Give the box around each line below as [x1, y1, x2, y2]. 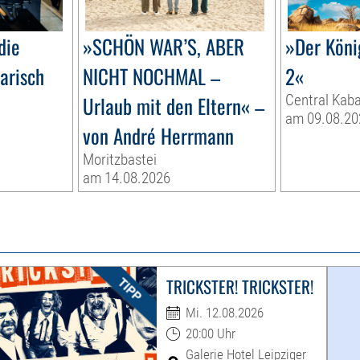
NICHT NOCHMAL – [83, 61, 221, 92]
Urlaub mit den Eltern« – [83, 91, 265, 121]
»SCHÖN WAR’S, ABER [83, 31, 245, 62]
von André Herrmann [83, 121, 235, 151]
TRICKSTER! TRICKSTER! [166, 274, 313, 300]
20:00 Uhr [185, 325, 235, 342]
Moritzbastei [83, 150, 157, 170]
